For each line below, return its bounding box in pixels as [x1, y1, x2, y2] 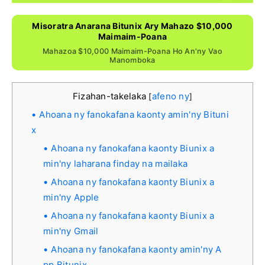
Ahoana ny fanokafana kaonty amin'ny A [51, 243, 222, 255]
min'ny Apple [43, 191, 99, 203]
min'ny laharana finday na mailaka [43, 157, 188, 169]
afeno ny [151, 90, 189, 102]
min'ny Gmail [43, 225, 99, 237]
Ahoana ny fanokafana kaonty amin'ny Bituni [39, 108, 230, 120]
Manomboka [109, 55, 156, 64]
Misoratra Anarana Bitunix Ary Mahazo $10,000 [32, 20, 233, 31]
